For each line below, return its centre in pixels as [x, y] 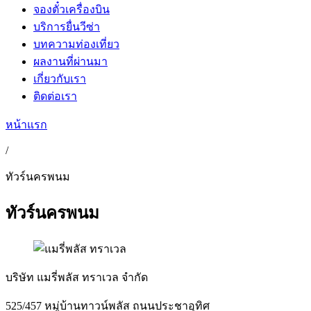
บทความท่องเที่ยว [76, 44]
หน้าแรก [26, 125]
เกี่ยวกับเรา [60, 79]
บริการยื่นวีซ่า [67, 27]
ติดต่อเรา [55, 96]
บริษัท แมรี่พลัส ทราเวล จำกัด [77, 277]
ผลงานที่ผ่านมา [70, 61]
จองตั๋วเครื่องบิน [72, 9]
